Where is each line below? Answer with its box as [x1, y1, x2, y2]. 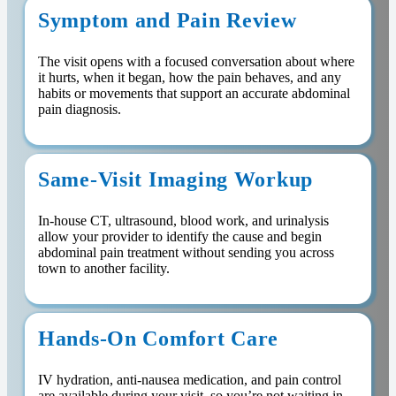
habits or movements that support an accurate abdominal [38, 86, 350, 102]
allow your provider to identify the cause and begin [38, 229, 322, 245]
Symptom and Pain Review [38, 9, 297, 33]
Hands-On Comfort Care [38, 327, 279, 351]
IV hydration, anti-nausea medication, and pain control [38, 372, 341, 388]
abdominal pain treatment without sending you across [38, 245, 334, 261]
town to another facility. [38, 261, 170, 277]
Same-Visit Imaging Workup [38, 168, 313, 192]
